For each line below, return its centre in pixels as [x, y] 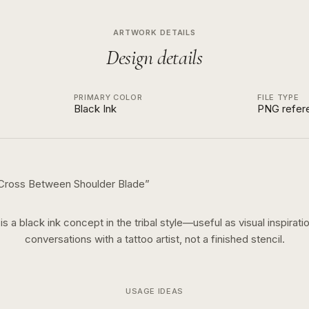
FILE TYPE [278, 97]
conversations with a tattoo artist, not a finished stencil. [154, 239]
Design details [154, 58]
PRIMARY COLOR [108, 97]
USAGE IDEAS [154, 291]
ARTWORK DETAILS [154, 32]
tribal [146, 222]
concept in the [96, 222]
